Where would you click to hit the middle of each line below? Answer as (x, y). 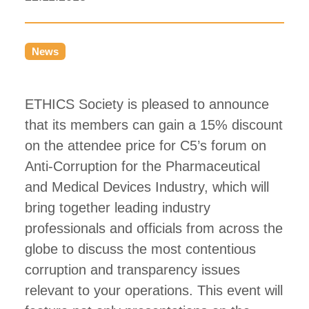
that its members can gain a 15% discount (154, 125)
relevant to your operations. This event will (154, 290)
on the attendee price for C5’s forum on (146, 146)
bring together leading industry (118, 208)
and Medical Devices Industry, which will (147, 187)
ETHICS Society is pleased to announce (147, 104)
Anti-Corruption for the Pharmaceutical (142, 166)
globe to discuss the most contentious (140, 249)
